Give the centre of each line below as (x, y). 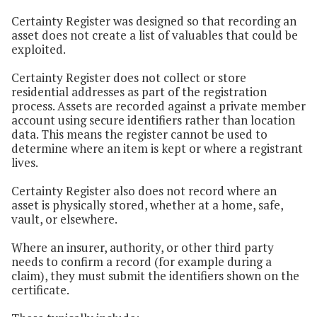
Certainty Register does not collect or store (129, 78)
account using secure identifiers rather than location (153, 120)
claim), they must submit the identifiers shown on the (155, 276)
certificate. (40, 290)
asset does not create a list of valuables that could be (155, 35)
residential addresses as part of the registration (139, 92)
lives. (25, 163)
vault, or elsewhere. (64, 219)
